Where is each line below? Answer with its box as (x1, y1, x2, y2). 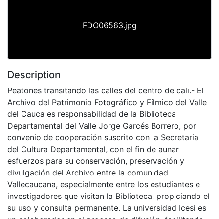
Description (7, 68, 61, 81)
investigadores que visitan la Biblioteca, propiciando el (7, 191, 210, 201)
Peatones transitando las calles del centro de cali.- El (7, 85, 204, 95)
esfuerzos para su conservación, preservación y (7, 155, 184, 166)
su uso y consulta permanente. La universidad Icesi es (7, 202, 206, 213)
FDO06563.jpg (82, 20, 137, 30)
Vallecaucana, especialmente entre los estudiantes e (7, 179, 200, 189)
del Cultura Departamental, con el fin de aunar (7, 144, 179, 154)
